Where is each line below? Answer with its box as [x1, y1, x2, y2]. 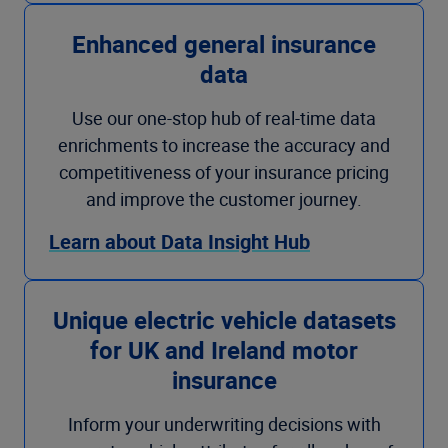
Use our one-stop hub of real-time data [72, 106, 376, 130]
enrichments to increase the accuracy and [58, 133, 390, 157]
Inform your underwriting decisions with [67, 412, 381, 436]
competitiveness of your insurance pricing [59, 160, 389, 184]
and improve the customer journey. [86, 187, 362, 211]
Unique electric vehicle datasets [52, 304, 396, 336]
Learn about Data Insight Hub [49, 228, 310, 255]
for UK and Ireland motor [90, 334, 358, 366]
